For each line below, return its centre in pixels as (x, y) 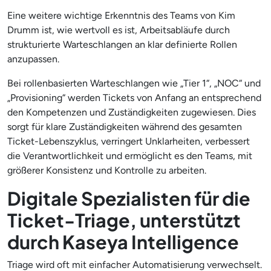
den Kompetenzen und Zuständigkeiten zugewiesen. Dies (132, 112)
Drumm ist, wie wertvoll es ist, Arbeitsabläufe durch (119, 30)
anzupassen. (33, 59)
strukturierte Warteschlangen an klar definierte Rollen (122, 44)
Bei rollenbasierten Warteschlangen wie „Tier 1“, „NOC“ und (134, 83)
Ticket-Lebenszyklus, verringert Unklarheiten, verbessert (129, 141)
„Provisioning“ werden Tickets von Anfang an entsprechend (134, 97)
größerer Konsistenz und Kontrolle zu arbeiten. (107, 170)
